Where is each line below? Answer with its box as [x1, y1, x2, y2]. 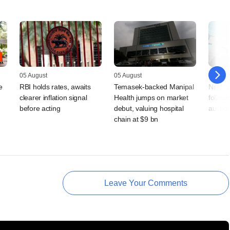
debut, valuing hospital [114, 104, 184, 113]
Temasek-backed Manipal [114, 83, 194, 91]
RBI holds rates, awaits [20, 83, 91, 91]
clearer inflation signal [20, 93, 87, 102]
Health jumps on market [114, 93, 188, 102]
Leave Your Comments [104, 179, 187, 188]
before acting [20, 104, 61, 113]
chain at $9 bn [114, 115, 159, 124]
